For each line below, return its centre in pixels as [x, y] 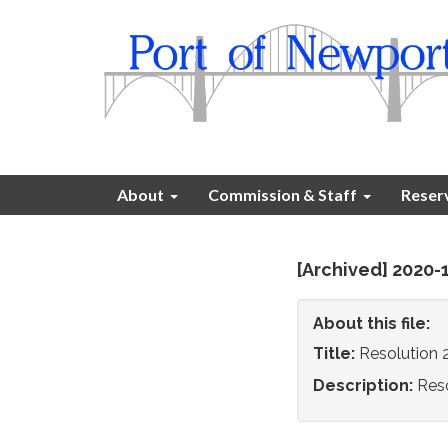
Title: [334, 353]
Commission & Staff [282, 194]
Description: [363, 385]
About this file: [371, 323]
